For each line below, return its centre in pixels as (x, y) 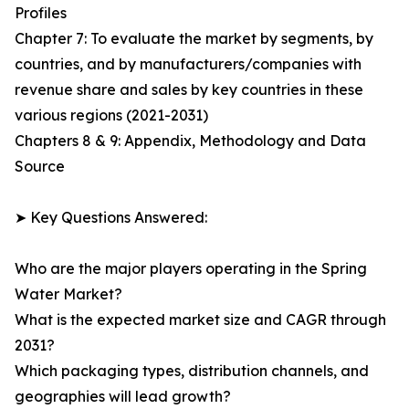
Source (40, 167)
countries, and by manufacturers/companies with (188, 64)
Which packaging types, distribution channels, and (192, 371)
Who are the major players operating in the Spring (191, 269)
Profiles (41, 13)
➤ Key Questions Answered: (111, 218)
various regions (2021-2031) (111, 115)
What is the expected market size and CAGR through (200, 320)
